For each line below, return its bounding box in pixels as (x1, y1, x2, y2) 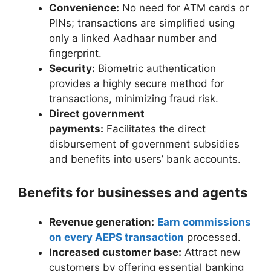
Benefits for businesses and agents (18, 184, 247, 200)
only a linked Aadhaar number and (49, 32, 217, 45)
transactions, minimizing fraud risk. (49, 93, 218, 105)
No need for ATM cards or (119, 2, 249, 15)
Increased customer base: (49, 246, 181, 258)
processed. (184, 230, 241, 243)
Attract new (181, 246, 241, 258)
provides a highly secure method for (49, 77, 224, 90)
